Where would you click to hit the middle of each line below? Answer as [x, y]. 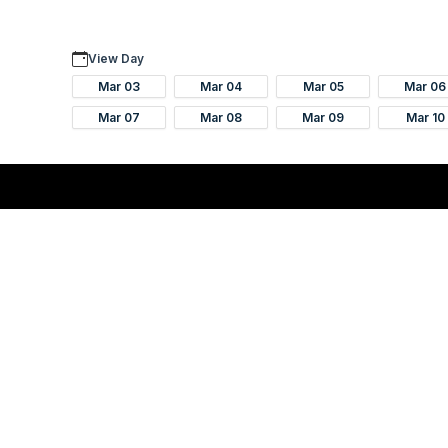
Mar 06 [425, 86]
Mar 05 [323, 86]
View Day [116, 59]
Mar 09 [323, 117]
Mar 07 [119, 117]
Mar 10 [425, 117]
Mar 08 [221, 117]
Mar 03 [119, 86]
